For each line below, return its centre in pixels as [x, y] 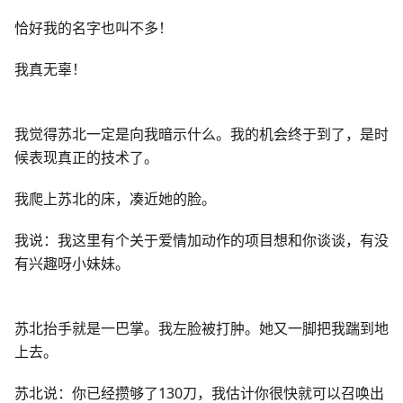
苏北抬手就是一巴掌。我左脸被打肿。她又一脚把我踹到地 [201, 328]
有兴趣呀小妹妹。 [72, 264]
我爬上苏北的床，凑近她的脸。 [115, 199]
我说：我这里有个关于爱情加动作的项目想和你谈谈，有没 [201, 240]
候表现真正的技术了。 [86, 157]
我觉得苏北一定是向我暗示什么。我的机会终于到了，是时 [201, 134]
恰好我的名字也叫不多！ [94, 28]
